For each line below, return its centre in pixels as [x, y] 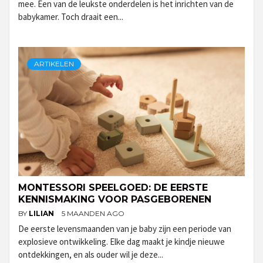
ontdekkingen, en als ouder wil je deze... [91, 254]
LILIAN [42, 213]
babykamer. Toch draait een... [71, 16]
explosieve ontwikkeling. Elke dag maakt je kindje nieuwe [122, 241]
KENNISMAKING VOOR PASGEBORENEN [115, 199]
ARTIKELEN [54, 63]
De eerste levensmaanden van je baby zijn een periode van [125, 228]
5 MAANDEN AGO [93, 213]
